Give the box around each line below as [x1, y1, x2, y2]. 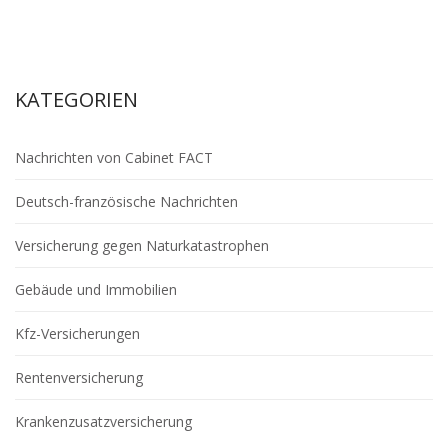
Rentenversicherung [15, 368, 143, 387]
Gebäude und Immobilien [15, 280, 177, 299]
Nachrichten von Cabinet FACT [15, 148, 213, 167]
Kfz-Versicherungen [15, 324, 140, 343]
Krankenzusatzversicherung [15, 412, 192, 431]
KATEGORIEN [15, 86, 138, 113]
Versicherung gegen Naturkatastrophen [15, 236, 269, 255]
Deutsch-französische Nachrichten [15, 192, 238, 211]
